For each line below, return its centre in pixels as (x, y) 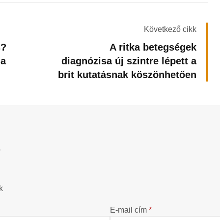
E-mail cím (129, 210)
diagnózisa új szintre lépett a (129, 61)
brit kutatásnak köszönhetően (127, 75)
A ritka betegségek (153, 47)
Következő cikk (170, 29)
